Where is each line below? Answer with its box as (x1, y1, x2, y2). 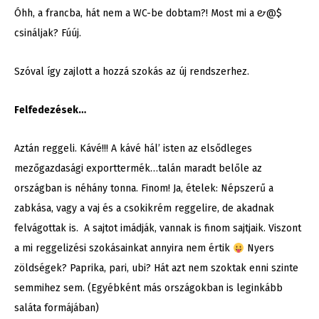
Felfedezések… (14, 104, 86, 117)
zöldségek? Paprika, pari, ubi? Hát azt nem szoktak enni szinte (14, 262, 298, 275)
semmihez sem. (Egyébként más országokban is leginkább (14, 282, 283, 295)
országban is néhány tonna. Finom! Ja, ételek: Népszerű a (14, 182, 273, 195)
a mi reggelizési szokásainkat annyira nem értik (14, 242, 233, 255)
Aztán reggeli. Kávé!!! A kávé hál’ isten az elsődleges (14, 142, 252, 155)
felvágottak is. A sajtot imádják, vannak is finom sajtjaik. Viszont (14, 222, 301, 235)
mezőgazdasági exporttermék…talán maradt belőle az (14, 162, 262, 175)
